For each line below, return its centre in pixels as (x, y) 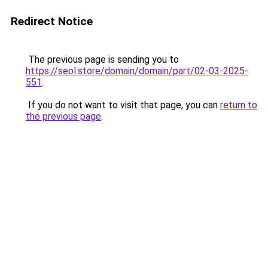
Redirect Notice (52, 21)
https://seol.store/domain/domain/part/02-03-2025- (137, 71)
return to (239, 105)
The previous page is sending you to (102, 60)
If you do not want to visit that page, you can (123, 105)
